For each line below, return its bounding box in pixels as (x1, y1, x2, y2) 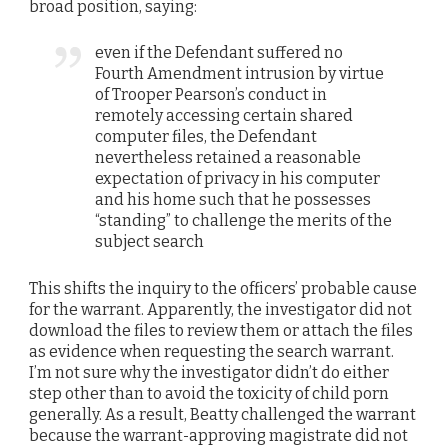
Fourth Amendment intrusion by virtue (95, 64, 385, 84)
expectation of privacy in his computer (95, 169, 381, 189)
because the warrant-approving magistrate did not (29, 425, 408, 445)
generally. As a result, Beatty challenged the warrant (29, 404, 416, 424)
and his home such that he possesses (95, 190, 372, 210)
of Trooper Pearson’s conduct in (95, 85, 328, 105)
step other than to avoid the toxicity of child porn (29, 383, 389, 403)
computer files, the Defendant (95, 127, 318, 147)
